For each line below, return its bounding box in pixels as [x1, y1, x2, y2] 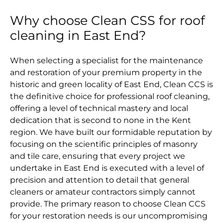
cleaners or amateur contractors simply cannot [10, 187, 196, 197]
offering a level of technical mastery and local [10, 104, 188, 113]
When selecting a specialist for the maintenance [10, 56, 203, 66]
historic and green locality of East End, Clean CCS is [10, 80, 213, 90]
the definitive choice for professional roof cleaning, [10, 92, 210, 102]
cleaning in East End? [10, 28, 146, 43]
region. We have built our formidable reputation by [10, 127, 212, 137]
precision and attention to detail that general [10, 175, 189, 185]
